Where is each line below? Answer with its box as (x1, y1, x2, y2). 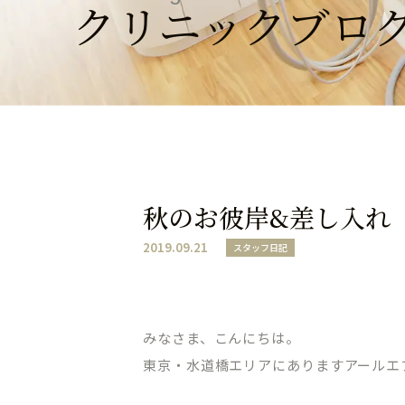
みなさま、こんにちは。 (143, 328, 300, 347)
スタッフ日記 (233, 240, 287, 254)
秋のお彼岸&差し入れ (143, 199, 391, 235)
